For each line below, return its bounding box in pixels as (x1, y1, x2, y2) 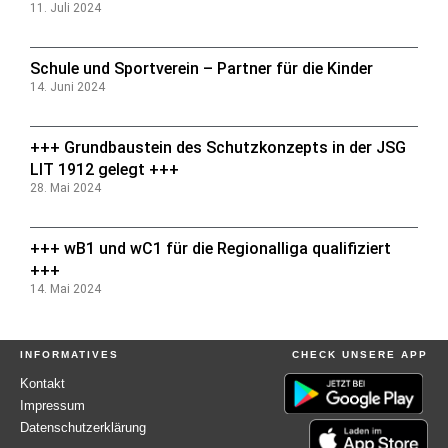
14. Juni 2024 (30, 79, 105, 94)
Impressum (20, 397, 85, 413)
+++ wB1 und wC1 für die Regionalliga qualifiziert (30, 238, 391, 258)
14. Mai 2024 (30, 281, 101, 296)
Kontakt (20, 375, 65, 391)
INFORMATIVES (20, 348, 119, 360)
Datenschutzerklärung (20, 419, 146, 435)
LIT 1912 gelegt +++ (30, 159, 179, 179)
